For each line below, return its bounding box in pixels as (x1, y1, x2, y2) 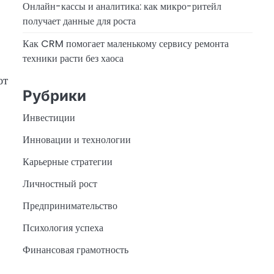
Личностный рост (22, 177, 97, 191)
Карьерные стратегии (22, 155, 113, 169)
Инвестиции (22, 111, 75, 125)
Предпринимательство (22, 199, 117, 213)
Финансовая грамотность (22, 243, 128, 257)
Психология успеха (22, 221, 103, 235)
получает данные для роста (22, 13, 136, 28)
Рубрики (22, 87, 86, 105)
